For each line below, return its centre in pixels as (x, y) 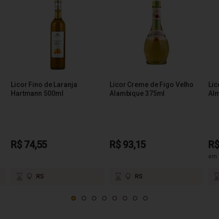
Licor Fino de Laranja (44, 84)
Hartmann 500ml (37, 93)
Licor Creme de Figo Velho (152, 84)
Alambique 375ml (137, 93)
